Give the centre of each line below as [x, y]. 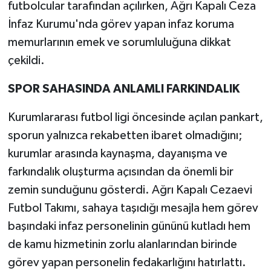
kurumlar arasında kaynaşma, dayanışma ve [117, 154]
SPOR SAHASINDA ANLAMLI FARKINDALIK [123, 89]
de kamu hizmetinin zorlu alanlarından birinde [122, 245]
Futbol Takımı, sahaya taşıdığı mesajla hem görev [133, 208]
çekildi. [26, 61]
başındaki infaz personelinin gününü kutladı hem [129, 227]
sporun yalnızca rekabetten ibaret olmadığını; [125, 136]
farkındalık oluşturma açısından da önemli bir [120, 172]
